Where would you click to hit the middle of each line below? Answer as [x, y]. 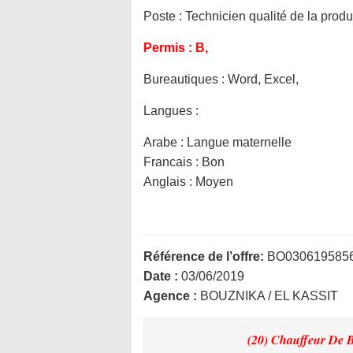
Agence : [172, 296]
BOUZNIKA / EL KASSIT [269, 296]
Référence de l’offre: [204, 256]
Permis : [169, 48]
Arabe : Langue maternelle [217, 142]
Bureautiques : [186, 79]
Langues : [171, 111]
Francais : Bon [184, 162]
